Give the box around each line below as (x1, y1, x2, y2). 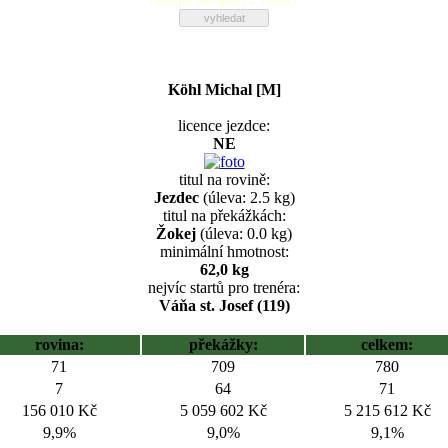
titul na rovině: (178, 171, 270, 188)
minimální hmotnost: (159, 243, 289, 260)
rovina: (34, 336, 84, 353)
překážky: (188, 336, 258, 353)
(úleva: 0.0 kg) (196, 225, 292, 242)
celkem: (361, 336, 413, 353)
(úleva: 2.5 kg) (198, 189, 295, 206)
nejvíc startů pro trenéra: (148, 279, 300, 296)
